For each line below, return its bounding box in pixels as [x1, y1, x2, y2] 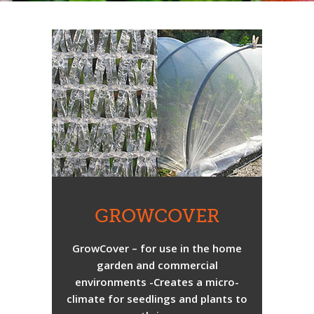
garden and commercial [96, 258, 218, 272]
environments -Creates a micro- [75, 275, 239, 289]
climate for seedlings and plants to [67, 292, 247, 306]
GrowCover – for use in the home [72, 241, 242, 255]
